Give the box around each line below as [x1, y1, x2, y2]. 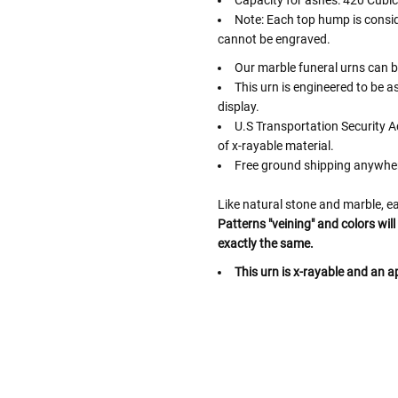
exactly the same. [217, 236, 314, 251]
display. [217, 99, 259, 115]
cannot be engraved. [217, 32, 330, 47]
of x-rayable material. [217, 139, 334, 154]
